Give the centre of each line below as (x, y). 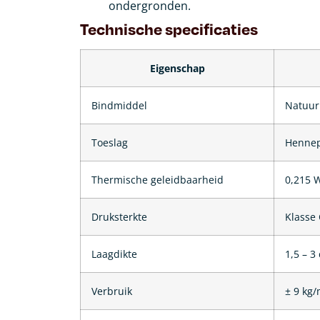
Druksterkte (119, 216)
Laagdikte (114, 254)
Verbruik (112, 291)
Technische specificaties (169, 28)
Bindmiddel (119, 105)
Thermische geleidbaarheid (157, 179)
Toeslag (110, 142)
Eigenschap (177, 68)
